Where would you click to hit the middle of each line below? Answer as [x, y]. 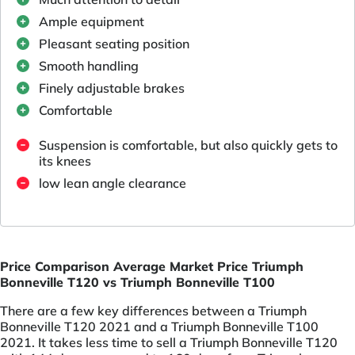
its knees [65, 160]
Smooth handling [89, 65]
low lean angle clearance [113, 183]
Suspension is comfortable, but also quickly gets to [188, 145]
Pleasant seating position [114, 43]
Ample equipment [92, 21]
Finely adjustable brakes [112, 88]
